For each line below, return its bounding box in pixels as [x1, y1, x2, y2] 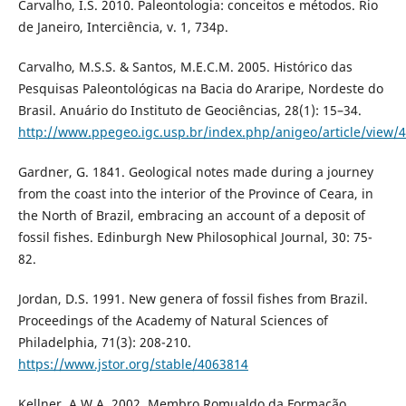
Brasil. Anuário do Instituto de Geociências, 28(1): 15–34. [17, 101, 362, 120]
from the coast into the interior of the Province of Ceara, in [17, 185, 373, 203]
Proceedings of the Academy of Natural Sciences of [17, 312, 328, 330]
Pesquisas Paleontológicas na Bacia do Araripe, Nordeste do [17, 80, 383, 98]
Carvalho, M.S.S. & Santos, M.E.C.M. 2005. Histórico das [17, 58, 353, 76]
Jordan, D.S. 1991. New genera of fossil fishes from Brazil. [17, 290, 368, 308]
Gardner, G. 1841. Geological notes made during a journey [17, 163, 373, 181]
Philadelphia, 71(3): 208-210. [17, 333, 191, 352]
